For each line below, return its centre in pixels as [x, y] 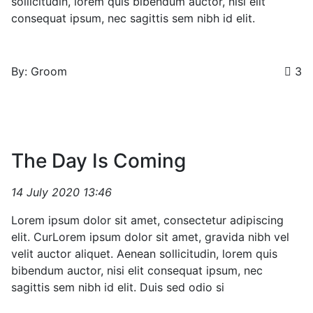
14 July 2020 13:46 [61, 192]
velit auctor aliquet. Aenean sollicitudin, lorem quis [144, 254]
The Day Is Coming [99, 161]
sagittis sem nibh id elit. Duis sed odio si [118, 287]
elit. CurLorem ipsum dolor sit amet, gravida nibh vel [150, 237]
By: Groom [39, 71]
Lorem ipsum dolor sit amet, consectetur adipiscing [147, 220]
